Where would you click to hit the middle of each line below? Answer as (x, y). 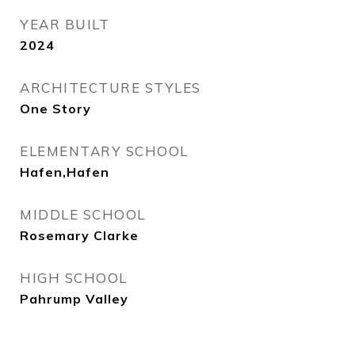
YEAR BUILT (65, 24)
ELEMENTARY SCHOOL (104, 151)
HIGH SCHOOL (74, 278)
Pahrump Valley (74, 299)
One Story (55, 109)
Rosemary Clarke (79, 235)
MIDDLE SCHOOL (83, 214)
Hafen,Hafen (65, 172)
